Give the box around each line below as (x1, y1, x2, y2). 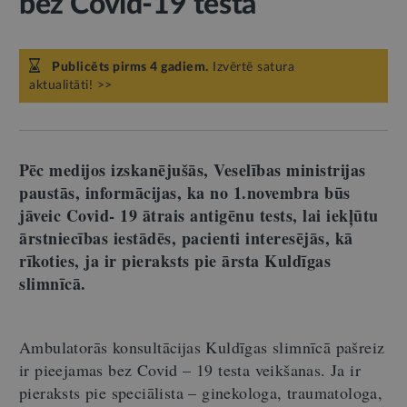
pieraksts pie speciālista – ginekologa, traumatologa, (19, 382, 383, 403)
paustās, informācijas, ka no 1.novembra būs (19, 181, 351, 204)
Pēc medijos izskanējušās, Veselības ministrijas (19, 158, 366, 182)
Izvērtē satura (208, 61, 294, 74)
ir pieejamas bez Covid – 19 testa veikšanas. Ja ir (19, 359, 361, 381)
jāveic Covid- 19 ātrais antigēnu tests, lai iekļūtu (19, 203, 379, 227)
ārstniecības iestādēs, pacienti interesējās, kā (19, 226, 353, 250)
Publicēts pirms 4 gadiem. (52, 61, 209, 74)
